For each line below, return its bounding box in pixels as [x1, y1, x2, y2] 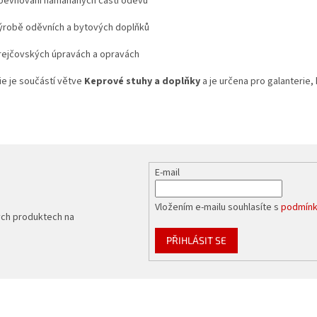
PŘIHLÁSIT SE [166, 234, 227, 246]
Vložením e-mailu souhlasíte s [155, 200, 282, 214]
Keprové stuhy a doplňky [84, 74, 200, 88]
